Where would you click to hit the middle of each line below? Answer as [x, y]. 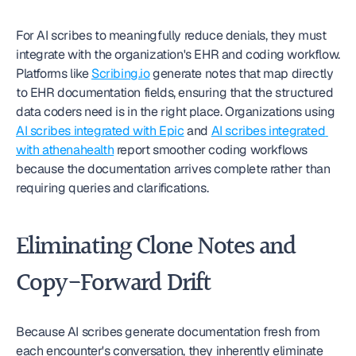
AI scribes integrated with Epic [100, 131]
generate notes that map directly [242, 74]
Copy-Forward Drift [114, 284]
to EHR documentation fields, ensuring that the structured [175, 93]
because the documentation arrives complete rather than [173, 169]
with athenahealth [65, 150]
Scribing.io [121, 74]
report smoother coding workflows [211, 150]
